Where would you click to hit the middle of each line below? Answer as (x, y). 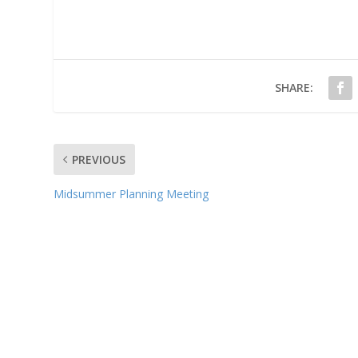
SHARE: (294, 87)
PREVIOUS (99, 159)
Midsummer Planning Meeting (131, 193)
